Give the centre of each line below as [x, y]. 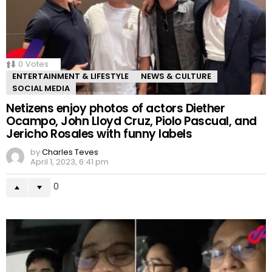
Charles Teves [70, 152]
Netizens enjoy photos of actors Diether [116, 109]
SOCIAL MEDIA [41, 89]
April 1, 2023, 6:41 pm [70, 162]
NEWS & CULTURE [176, 76]
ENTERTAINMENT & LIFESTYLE [70, 76]
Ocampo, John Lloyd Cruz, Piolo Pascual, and [131, 121]
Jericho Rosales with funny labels [99, 134]
